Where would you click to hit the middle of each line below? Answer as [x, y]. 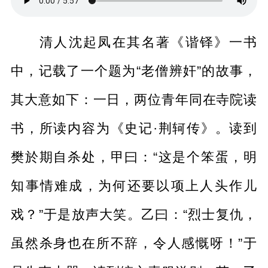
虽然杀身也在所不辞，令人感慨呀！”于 [134, 243]
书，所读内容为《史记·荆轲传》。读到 [134, 129]
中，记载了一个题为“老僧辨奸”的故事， [134, 71]
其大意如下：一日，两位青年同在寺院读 [134, 100]
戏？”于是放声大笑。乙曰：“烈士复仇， [134, 215]
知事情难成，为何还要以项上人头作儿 [134, 186]
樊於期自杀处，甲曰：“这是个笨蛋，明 [134, 157]
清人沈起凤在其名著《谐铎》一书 [148, 42]
